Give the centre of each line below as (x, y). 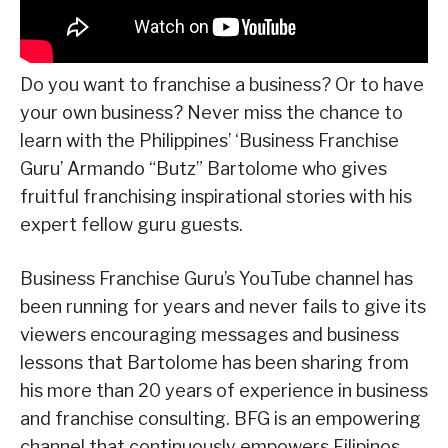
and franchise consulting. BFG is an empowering (220, 418)
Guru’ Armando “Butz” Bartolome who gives (203, 168)
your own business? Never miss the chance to (211, 112)
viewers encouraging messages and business (209, 334)
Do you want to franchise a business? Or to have (222, 84)
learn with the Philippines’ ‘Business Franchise (209, 140)
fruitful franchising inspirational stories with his (216, 196)
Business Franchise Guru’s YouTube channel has (216, 278)
